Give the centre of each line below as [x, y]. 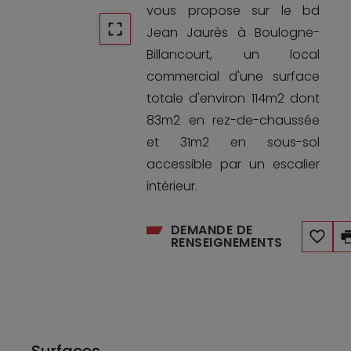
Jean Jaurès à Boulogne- [233, 32]
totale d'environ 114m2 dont [233, 98]
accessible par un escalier [233, 164]
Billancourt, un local [233, 54]
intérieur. [172, 186]
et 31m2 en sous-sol [233, 142]
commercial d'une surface [233, 76]
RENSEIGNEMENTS [226, 242]
